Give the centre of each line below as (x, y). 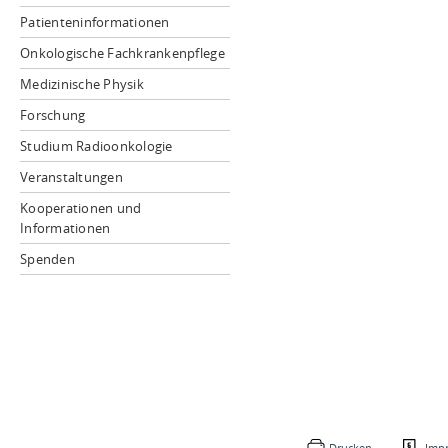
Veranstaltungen (71, 177)
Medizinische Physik (82, 84)
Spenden (47, 259)
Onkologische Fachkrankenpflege (122, 53)
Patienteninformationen (95, 22)
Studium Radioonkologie (96, 146)
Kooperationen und (81, 208)
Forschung (53, 115)
